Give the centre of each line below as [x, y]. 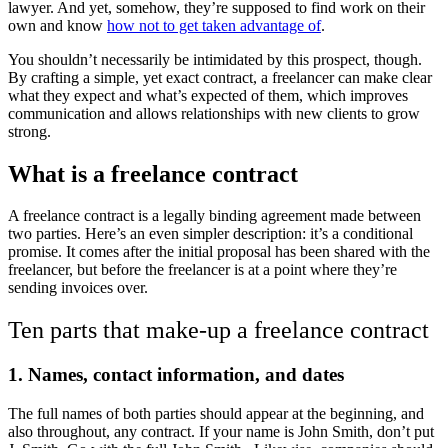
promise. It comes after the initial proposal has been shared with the [219, 252]
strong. [29, 131]
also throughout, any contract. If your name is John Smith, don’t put [221, 431]
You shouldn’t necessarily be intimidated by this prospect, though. [215, 59]
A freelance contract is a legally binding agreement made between [214, 216]
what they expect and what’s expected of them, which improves [208, 95]
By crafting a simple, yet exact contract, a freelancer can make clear [220, 77]
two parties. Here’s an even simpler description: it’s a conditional [210, 234]
